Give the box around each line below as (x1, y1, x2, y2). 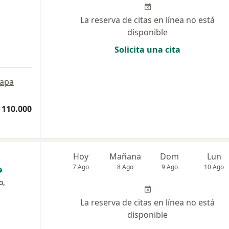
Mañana (109, 151, 142, 162)
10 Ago (204, 163, 224, 171)
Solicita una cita (114, 44, 180, 55)
